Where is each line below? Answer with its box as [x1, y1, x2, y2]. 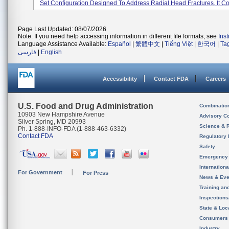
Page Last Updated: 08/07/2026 [18, 26, 106, 33]
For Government [18, 169, 62, 175]
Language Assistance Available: [18, 40, 108, 48]
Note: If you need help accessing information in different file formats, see [18, 33, 218, 40]
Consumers [199, 215, 228, 221]
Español [108, 40, 131, 48]
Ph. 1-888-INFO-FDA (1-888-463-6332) [18, 125, 126, 132]
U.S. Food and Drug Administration [18, 102, 153, 110]
